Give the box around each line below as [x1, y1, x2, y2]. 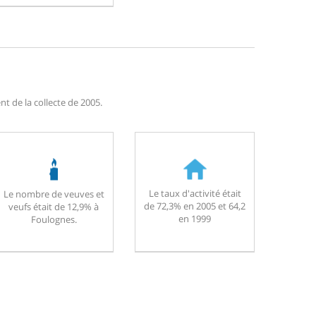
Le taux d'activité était [148, 186, 241, 200]
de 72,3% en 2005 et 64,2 [144, 199, 245, 212]
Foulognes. [30, 212, 77, 226]
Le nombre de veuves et [3, 187, 104, 200]
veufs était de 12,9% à [8, 200, 99, 213]
